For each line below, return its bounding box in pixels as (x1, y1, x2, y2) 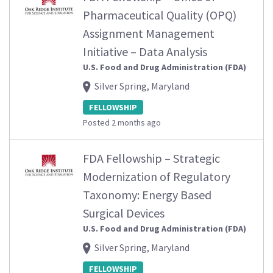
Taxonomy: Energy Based (83, 187, 211, 203)
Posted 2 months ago (83, 117, 161, 129)
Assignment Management (83, 26, 214, 41)
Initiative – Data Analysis (83, 44, 207, 60)
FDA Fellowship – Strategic (83, 151, 220, 166)
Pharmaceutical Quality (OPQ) (83, 7, 236, 23)
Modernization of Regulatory (83, 169, 230, 185)
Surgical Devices (83, 205, 165, 221)
